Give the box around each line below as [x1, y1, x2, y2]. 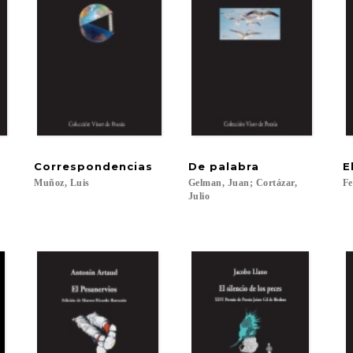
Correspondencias [34, 160, 154, 173]
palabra [209, 160, 259, 173]
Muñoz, [34, 177, 68, 188]
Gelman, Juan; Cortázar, [188, 177, 300, 188]
